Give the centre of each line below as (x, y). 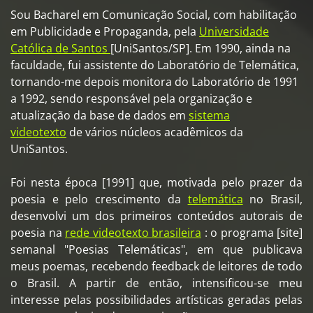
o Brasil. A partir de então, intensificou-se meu (156, 283)
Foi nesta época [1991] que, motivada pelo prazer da (156, 182)
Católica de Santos (60, 48)
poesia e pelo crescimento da (99, 199)
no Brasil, (273, 199)
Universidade (234, 31)
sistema (209, 115)
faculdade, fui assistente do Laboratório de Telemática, (155, 65)
